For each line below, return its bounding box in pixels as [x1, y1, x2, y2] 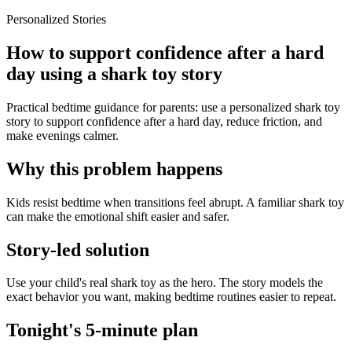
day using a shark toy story [6, 63, 222, 84]
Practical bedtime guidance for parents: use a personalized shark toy [6, 100, 340, 114]
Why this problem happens [6, 158, 222, 179]
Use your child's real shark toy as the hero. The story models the [6, 276, 323, 290]
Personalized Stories [6, 13, 106, 26]
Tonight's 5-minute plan [6, 320, 198, 341]
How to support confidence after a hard [6, 42, 324, 63]
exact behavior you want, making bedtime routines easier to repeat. [6, 290, 336, 304]
